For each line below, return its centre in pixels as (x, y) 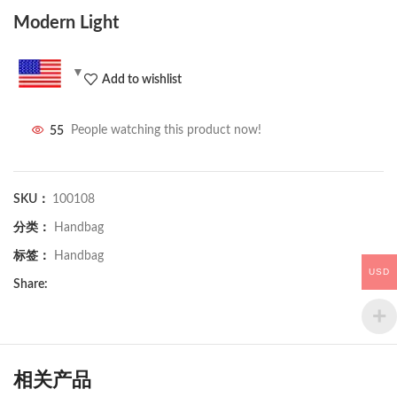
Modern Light (66, 23)
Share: (31, 285)
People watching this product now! (166, 131)
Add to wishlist (141, 79)
